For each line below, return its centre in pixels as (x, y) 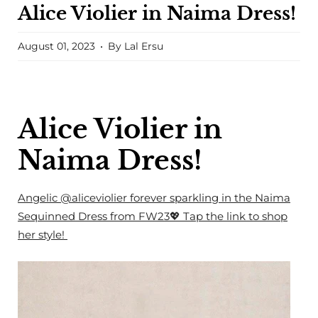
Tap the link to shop (235, 216)
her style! (43, 235)
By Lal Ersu (136, 46)
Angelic (39, 198)
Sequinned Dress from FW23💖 (99, 216)
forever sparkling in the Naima (209, 198)
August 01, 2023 (56, 46)
